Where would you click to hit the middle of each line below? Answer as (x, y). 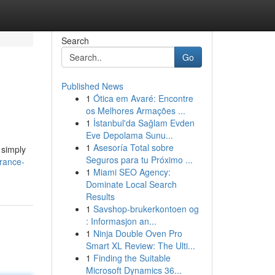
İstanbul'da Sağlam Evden (144, 123)
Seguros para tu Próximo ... (139, 160)
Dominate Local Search (131, 184)
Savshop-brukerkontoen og (146, 209)
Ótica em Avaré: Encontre (143, 98)
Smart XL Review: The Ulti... (140, 246)
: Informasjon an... (121, 221)
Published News (92, 86)
